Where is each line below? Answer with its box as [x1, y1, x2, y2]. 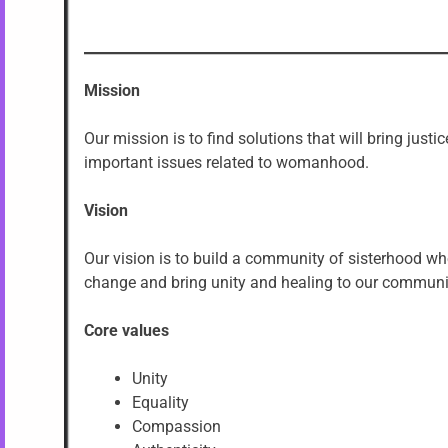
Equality [132, 392, 189, 412]
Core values [84, 320, 169, 340]
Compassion [132, 416, 221, 436]
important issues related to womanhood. [84, 152, 369, 172]
